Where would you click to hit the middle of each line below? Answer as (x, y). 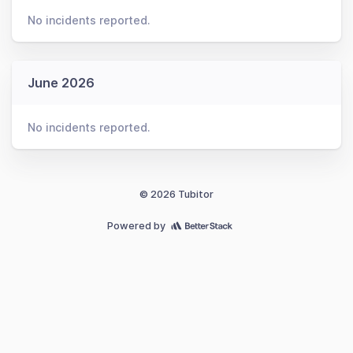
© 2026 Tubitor (176, 194)
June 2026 (61, 83)
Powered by (136, 226)
